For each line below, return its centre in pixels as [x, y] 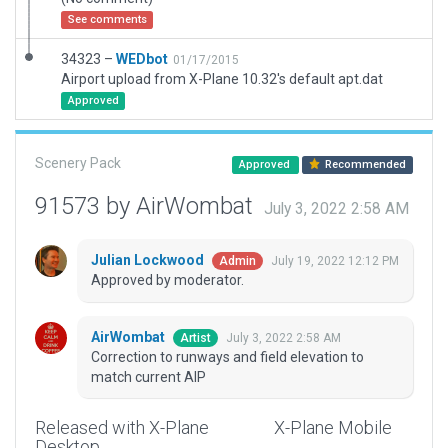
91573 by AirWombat [147, 206]
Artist [195, 338]
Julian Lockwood [149, 260]
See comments [107, 19]
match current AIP [148, 377]
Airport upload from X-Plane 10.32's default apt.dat [222, 79]
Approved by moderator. [167, 280]
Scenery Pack [78, 163]
